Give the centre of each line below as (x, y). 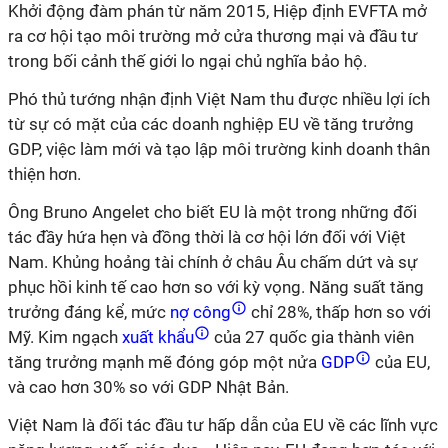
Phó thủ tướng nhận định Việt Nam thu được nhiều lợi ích (219, 99)
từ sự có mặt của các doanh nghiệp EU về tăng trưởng (211, 124)
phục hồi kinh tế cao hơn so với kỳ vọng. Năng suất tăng (216, 287)
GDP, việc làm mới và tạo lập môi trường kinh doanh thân (219, 149)
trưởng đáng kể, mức (87, 312)
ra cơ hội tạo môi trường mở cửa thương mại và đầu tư (213, 36)
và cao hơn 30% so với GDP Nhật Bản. (148, 387)
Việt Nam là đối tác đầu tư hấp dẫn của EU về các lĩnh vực (223, 425)
